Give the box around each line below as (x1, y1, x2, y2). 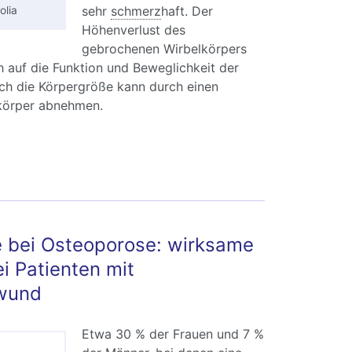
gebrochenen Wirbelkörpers (81, 41, 247, 57)
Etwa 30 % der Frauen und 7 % (81, 326, 264, 343)
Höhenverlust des (81, 22, 185, 38)
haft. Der (160, 3, 213, 20)
